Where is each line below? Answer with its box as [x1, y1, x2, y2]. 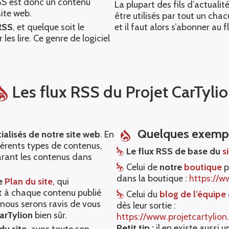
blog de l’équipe [159, 189, 226, 200]
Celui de [126, 162, 159, 173]
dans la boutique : [117, 173, 190, 185]
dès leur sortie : [117, 200, 176, 212]
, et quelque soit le [13, 21, 85, 33]
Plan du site [5, 176, 53, 188]
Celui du [126, 189, 157, 200]
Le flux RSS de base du [126, 146, 222, 157]
